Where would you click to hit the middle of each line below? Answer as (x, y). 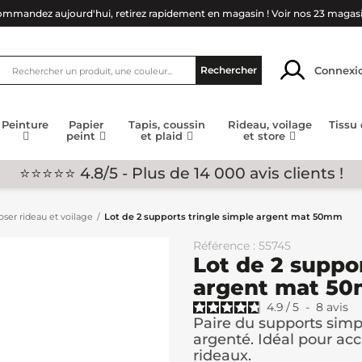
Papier (86, 125)
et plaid (164, 136)
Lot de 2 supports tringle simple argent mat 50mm (223, 217)
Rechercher (229, 70)
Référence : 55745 (242, 246)
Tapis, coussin (167, 125)
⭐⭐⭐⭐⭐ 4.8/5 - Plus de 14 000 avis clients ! (181, 173)
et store (266, 136)
